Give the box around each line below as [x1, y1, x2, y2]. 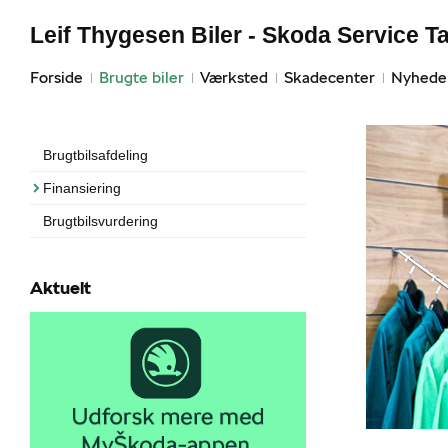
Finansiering [43, 180, 121, 196]
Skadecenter [284, 68, 375, 87]
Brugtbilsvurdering [43, 213, 158, 229]
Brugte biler [99, 68, 184, 87]
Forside [30, 68, 83, 87]
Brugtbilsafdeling [43, 147, 148, 163]
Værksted [200, 68, 268, 87]
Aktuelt [30, 276, 91, 299]
